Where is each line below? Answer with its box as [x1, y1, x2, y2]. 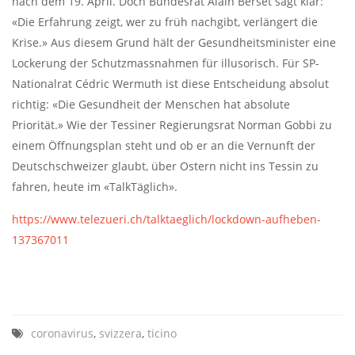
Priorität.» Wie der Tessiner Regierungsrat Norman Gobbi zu [12, 117, 332, 133]
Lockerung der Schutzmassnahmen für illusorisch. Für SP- [12, 55, 319, 71]
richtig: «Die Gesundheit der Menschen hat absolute [12, 97, 290, 113]
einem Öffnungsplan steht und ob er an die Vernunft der [12, 138, 315, 154]
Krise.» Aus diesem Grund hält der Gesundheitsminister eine [12, 35, 336, 51]
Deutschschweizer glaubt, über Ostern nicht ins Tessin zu [12, 158, 319, 174]
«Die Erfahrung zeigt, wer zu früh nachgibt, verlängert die [12, 14, 318, 30]
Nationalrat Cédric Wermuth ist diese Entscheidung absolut [12, 76, 329, 92]
